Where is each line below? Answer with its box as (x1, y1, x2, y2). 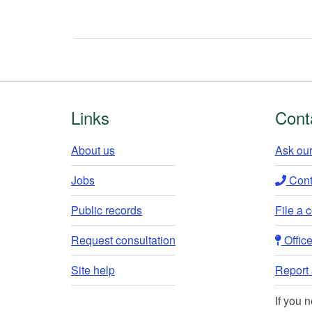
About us (71, 142, 115, 158)
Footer (70, 91, 128, 119)
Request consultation (71, 232, 175, 248)
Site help (71, 262, 115, 278)
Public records (71, 202, 142, 218)
